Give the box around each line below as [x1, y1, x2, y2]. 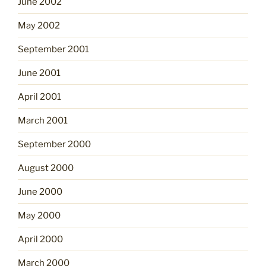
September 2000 [18, 138, 91, 150]
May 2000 [18, 210, 61, 221]
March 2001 [18, 115, 68, 126]
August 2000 [18, 162, 74, 173]
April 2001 [18, 91, 61, 102]
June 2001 [18, 67, 61, 78]
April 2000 [18, 233, 63, 245]
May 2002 [18, 20, 60, 31]
